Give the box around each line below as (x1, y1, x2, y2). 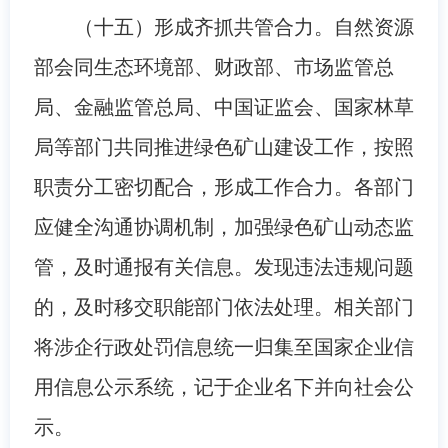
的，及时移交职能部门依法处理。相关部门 (33, 295, 414, 318)
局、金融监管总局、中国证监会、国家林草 (33, 95, 414, 118)
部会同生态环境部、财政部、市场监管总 (33, 55, 394, 78)
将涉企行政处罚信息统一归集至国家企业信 (33, 335, 414, 358)
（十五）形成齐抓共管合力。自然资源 (73, 15, 414, 38)
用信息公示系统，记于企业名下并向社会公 (33, 375, 414, 398)
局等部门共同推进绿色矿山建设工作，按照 (33, 135, 414, 158)
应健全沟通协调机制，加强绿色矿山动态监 (33, 215, 414, 238)
